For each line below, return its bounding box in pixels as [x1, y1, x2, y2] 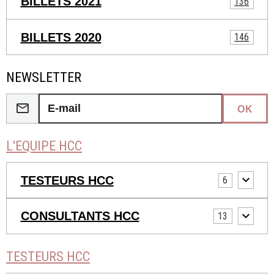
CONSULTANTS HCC [20, 209, 139, 223]
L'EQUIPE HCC [6, 138, 82, 154]
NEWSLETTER [6, 69, 81, 86]
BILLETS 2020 [20, 30, 102, 44]
